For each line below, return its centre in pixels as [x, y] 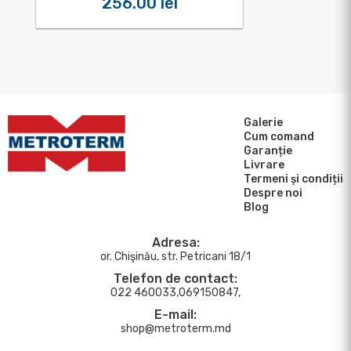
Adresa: [175, 242]
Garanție [268, 151]
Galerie [263, 123]
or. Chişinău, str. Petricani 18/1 [175, 257]
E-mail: [175, 315]
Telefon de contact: [175, 279]
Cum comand [279, 137]
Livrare [264, 165]
